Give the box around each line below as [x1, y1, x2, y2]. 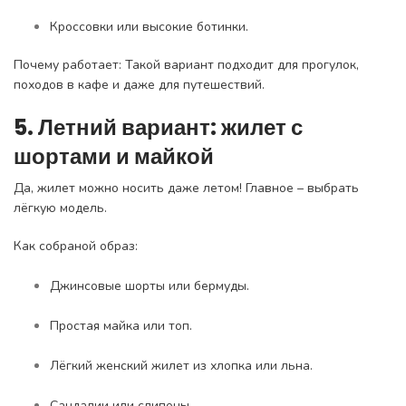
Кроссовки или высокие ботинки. [50, 17, 248, 35]
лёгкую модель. [14, 198, 107, 217]
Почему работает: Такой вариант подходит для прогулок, [14, 55, 359, 73]
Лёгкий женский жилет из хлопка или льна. [50, 356, 313, 374]
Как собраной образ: [14, 237, 138, 255]
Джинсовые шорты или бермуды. [50, 276, 249, 295]
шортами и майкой [14, 140, 214, 171]
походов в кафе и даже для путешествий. [14, 75, 265, 93]
